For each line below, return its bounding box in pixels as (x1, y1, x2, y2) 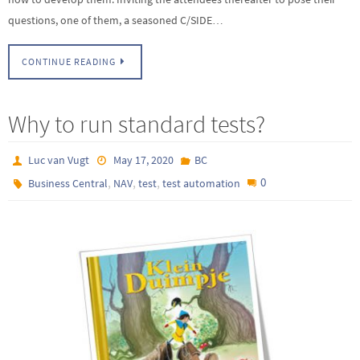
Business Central (28, 176, 108, 191)
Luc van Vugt (28, 153, 90, 168)
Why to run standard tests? (8, 108, 265, 140)
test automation (162, 176, 241, 191)
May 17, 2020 (112, 153, 174, 168)
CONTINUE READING (22, 56, 116, 68)
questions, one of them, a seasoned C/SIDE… (8, 12, 223, 27)
